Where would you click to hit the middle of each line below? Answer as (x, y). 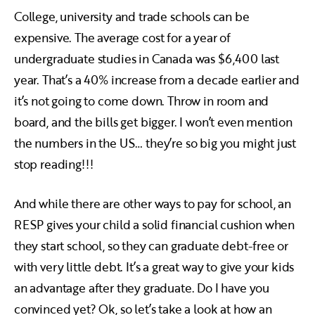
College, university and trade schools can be (132, 17)
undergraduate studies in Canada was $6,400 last (147, 59)
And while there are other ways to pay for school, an (153, 204)
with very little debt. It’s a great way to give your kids (154, 267)
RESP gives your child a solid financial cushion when (155, 225)
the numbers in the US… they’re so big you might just (155, 143)
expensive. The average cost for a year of (123, 38)
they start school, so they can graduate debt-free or (152, 246)
